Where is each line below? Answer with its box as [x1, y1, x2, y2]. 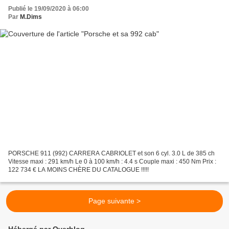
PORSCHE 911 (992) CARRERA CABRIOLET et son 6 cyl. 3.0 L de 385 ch [8, 150, 215, 157]
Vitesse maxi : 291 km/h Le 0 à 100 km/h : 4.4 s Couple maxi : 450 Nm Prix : [8, 158, 216, 166]
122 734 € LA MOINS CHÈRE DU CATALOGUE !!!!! [8, 166, 149, 174]
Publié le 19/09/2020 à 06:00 [8, 5, 89, 12]
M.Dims [20, 13, 42, 20]
